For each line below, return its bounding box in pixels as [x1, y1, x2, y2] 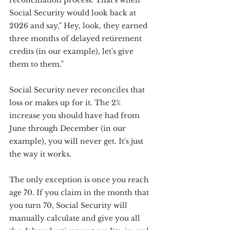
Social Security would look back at [9, 8, 138, 17]
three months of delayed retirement [9, 34, 144, 43]
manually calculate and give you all [9, 214, 142, 223]
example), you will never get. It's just [9, 137, 145, 146]
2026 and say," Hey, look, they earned [9, 21, 149, 30]
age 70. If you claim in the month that [9, 188, 151, 197]
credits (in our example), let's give [9, 47, 136, 56]
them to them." [9, 60, 64, 69]
